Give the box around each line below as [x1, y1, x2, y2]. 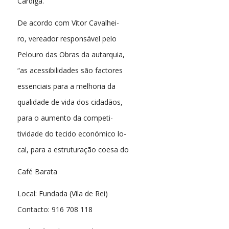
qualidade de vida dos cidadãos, [17, 97, 123, 107]
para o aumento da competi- [17, 113, 113, 123]
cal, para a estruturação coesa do [17, 145, 129, 155]
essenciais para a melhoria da [17, 81, 116, 91]
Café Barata [17, 167, 57, 177]
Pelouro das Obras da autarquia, [17, 50, 125, 60]
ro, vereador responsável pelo [17, 34, 117, 44]
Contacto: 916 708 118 [17, 204, 93, 215]
